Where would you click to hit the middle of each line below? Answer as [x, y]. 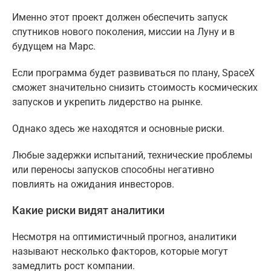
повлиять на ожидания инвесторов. [93, 184]
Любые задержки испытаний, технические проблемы [132, 155]
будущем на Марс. [54, 46]
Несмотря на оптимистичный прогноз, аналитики [124, 237]
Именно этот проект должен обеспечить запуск [120, 17]
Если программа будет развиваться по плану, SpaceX [133, 73]
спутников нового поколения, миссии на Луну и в [123, 31]
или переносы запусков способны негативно [113, 169]
